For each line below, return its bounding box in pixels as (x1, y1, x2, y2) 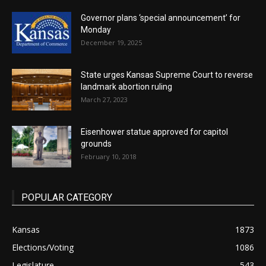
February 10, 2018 (81, 152, 137, 161)
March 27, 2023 (81, 95, 128, 104)
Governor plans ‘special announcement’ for (81, 13, 240, 23)
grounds (81, 139, 112, 149)
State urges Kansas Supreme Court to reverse (81, 70, 253, 80)
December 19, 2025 (81, 38, 142, 47)
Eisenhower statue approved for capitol (81, 127, 228, 137)
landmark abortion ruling (81, 82, 172, 92)
